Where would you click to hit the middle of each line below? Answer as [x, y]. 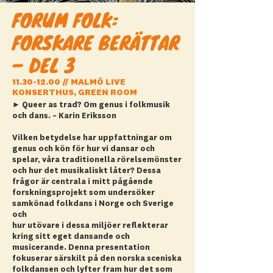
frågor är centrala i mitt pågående [83, 182]
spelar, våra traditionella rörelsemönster [97, 160]
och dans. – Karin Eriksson [64, 116]
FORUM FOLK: [65, 20]
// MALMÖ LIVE [93, 82]
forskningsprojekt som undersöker [83, 193]
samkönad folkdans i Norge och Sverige [93, 204]
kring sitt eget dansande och [71, 237]
